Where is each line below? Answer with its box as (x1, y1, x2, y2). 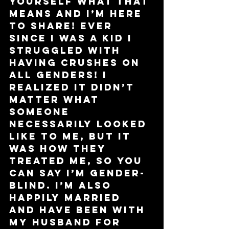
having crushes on (9, 56, 144, 68)
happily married (9, 191, 125, 203)
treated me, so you (9, 154, 147, 167)
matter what (9, 93, 103, 105)
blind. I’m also (9, 179, 116, 191)
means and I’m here (9, 7, 146, 19)
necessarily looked (9, 118, 151, 130)
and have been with (9, 203, 149, 216)
